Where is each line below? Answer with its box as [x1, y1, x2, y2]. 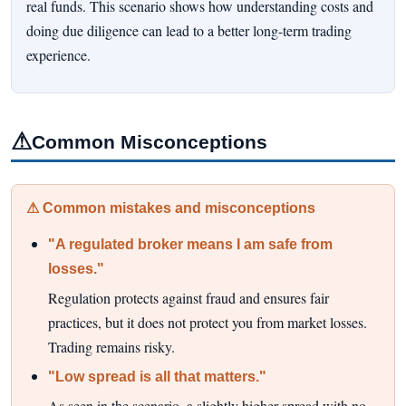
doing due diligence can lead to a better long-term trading [26, 20, 352, 40]
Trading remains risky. [48, 337, 175, 357]
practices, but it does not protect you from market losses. [48, 313, 367, 333]
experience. [26, 44, 91, 64]
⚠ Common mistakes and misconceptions [26, 200, 315, 217]
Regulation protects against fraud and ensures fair [48, 288, 329, 308]
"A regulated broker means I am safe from [48, 237, 333, 253]
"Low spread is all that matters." [48, 368, 266, 384]
